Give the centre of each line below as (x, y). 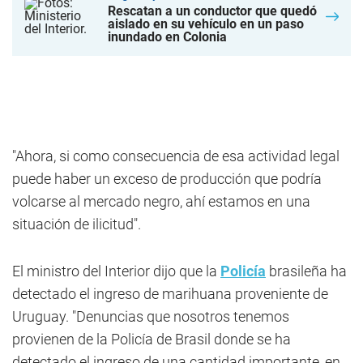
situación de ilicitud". (77, 224)
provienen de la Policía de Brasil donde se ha (152, 339)
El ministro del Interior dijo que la (116, 271)
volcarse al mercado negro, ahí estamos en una (161, 201)
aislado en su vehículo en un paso (206, 24)
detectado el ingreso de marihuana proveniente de (170, 294)
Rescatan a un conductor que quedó (213, 11)
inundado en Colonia (168, 37)
